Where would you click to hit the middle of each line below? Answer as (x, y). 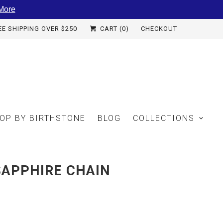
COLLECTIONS (164, 118)
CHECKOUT (159, 29)
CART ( (110, 29)
